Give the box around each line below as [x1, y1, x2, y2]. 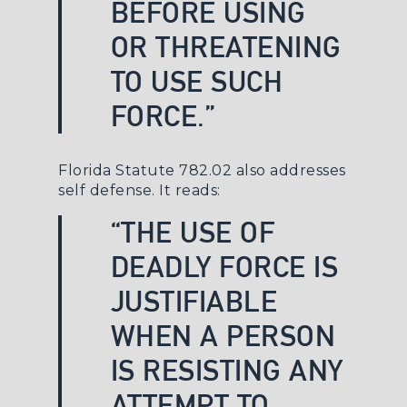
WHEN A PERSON [110, 319, 336, 352]
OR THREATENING [110, 30, 342, 64]
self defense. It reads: [58, 182, 221, 199]
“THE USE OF [110, 215, 275, 249]
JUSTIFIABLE [110, 284, 278, 318]
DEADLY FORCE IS [110, 250, 339, 283]
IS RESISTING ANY [110, 353, 343, 387]
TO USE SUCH [110, 65, 283, 98]
